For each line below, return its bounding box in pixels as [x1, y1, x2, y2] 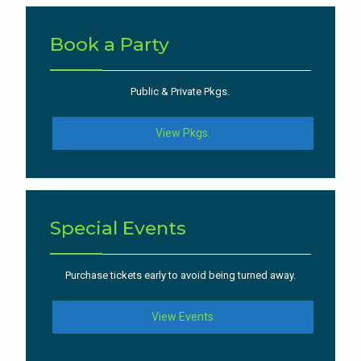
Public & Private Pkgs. [131, 85, 230, 98]
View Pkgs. [155, 127, 210, 140]
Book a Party [49, 33, 169, 56]
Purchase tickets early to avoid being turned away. [64, 269, 296, 282]
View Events [151, 310, 214, 324]
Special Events [49, 217, 186, 240]
